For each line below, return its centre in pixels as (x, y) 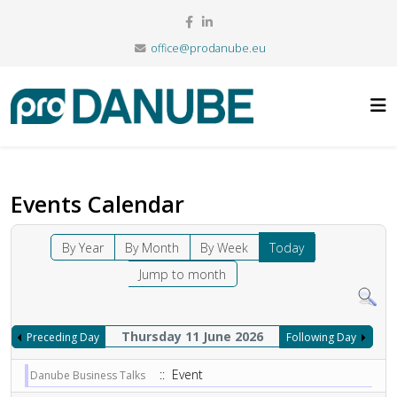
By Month (152, 248)
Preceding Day (62, 337)
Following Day (322, 337)
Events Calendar (97, 204)
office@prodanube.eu (208, 48)
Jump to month (183, 274)
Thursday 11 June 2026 (192, 336)
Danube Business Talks (88, 375)
